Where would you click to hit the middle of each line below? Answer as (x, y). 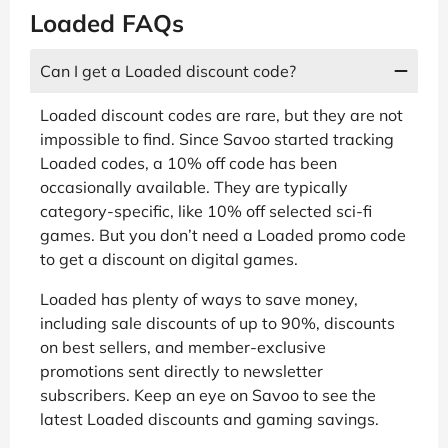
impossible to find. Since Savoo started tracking (217, 138)
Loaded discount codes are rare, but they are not (221, 114)
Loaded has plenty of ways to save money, (199, 298)
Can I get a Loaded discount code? (168, 70)
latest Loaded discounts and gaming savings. (209, 418)
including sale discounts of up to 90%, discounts (217, 322)
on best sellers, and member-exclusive (183, 346)
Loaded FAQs (107, 22)
